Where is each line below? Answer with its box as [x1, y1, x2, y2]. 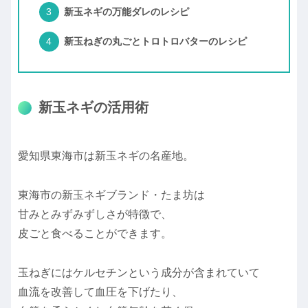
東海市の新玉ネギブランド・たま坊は [18, 188, 205, 201]
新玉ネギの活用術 [38, 99, 148, 115]
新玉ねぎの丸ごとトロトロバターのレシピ [63, 36, 247, 47]
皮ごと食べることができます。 [18, 227, 172, 239]
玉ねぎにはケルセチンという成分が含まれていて [18, 266, 260, 278]
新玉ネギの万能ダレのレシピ [63, 6, 189, 18]
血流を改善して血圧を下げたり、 [18, 285, 183, 298]
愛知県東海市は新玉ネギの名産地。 [18, 150, 194, 162]
